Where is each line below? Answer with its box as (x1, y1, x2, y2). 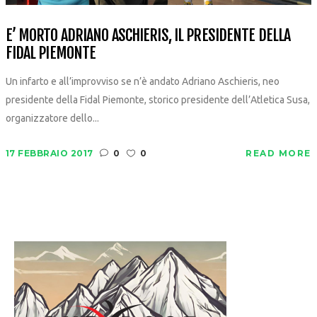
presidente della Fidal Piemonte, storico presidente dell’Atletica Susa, (5, 93, 310, 105)
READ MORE (246, 147, 311, 158)
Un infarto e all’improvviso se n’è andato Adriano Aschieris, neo (5, 75, 279, 87)
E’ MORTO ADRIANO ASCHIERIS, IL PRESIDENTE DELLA (5, 25, 291, 45)
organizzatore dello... (5, 112, 99, 124)
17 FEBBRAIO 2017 (5, 147, 93, 158)
